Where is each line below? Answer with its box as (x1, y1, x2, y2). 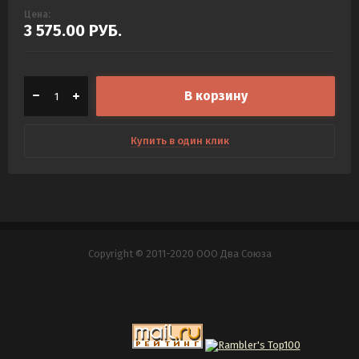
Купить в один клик (130, 135, 229, 147)
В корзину (184, 87, 248, 103)
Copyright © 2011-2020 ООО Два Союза (87, 248, 272, 260)
